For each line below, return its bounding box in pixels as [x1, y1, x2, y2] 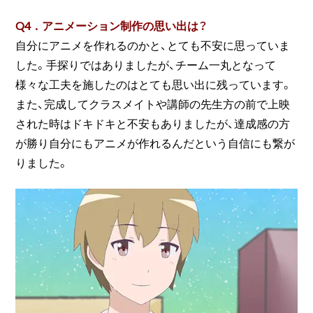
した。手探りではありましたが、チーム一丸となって [15, 56, 277, 73]
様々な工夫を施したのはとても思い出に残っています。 [15, 75, 293, 93]
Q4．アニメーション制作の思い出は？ [15, 17, 208, 34]
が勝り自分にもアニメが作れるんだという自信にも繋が [15, 134, 296, 152]
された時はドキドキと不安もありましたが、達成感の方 [15, 115, 291, 132]
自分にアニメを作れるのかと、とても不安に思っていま [15, 36, 291, 54]
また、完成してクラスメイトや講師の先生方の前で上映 [15, 95, 291, 112]
